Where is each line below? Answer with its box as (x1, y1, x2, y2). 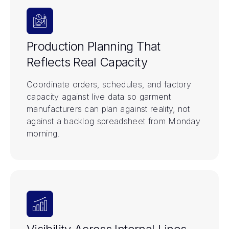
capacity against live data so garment (27, 91, 171, 102)
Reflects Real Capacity (27, 54, 147, 70)
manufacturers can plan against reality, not (27, 103, 190, 114)
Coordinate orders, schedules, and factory (27, 79, 192, 89)
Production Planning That (27, 38, 161, 54)
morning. (27, 128, 60, 139)
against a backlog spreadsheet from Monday (27, 116, 201, 126)
